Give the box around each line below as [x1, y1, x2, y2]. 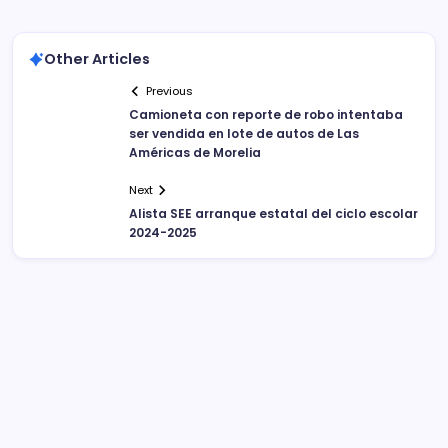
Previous [146, 83, 194, 100]
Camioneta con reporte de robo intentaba [129, 106, 403, 124]
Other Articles [44, 49, 150, 69]
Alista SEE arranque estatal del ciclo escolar [129, 205, 418, 223]
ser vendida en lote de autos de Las [129, 125, 359, 143]
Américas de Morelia [129, 144, 261, 162]
